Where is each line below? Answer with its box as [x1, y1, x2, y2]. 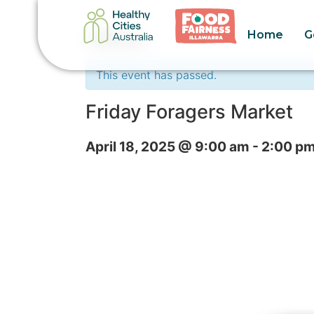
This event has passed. [96, 68, 217, 82]
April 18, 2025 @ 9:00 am [86, 138, 250, 155]
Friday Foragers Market [86, 100, 293, 123]
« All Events [86, 32, 144, 45]
